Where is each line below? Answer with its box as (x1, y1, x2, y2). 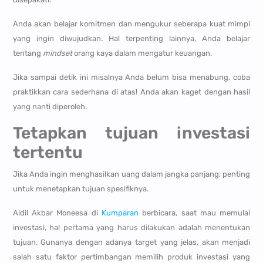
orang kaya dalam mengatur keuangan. (73, 49, 212, 58)
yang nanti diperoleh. (12, 102, 87, 112)
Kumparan (102, 208, 143, 218)
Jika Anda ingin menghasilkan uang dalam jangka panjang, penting (12, 170, 251, 179)
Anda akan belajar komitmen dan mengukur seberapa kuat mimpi (12, 19, 251, 29)
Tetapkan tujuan (12, 123, 177, 143)
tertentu (12, 143, 83, 163)
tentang (12, 49, 43, 58)
